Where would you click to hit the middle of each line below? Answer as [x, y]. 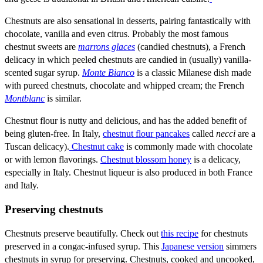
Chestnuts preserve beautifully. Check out [83, 233]
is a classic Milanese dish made [193, 73]
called [203, 134]
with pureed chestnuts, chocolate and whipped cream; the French [124, 86]
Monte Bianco [108, 73]
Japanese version [193, 246]
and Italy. [22, 186]
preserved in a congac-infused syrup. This [83, 246]
